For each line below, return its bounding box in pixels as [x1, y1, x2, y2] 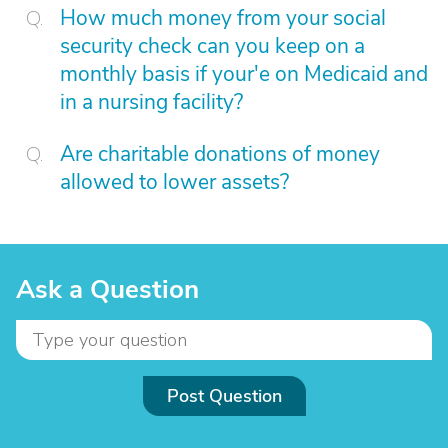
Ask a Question [16, 272, 199, 307]
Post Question [166, 384, 282, 408]
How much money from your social [60, 4, 386, 32]
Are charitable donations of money [60, 140, 380, 168]
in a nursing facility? [60, 88, 243, 116]
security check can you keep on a [60, 32, 365, 60]
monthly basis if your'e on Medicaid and [60, 60, 428, 88]
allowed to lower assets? [60, 168, 289, 196]
